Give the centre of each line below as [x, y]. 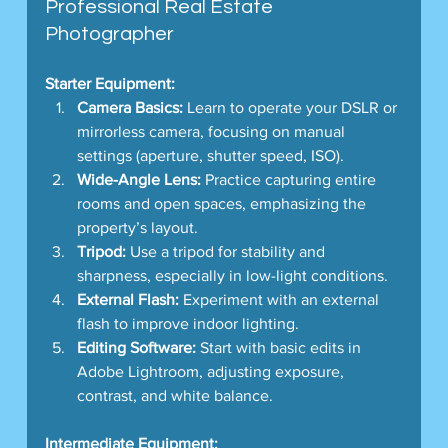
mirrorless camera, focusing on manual [212, 131]
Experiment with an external [280, 299]
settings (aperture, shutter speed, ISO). [210, 155]
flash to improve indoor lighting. [187, 323]
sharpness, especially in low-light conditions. [232, 275]
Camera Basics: [129, 107]
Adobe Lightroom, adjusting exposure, [212, 371]
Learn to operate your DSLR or [291, 107]
